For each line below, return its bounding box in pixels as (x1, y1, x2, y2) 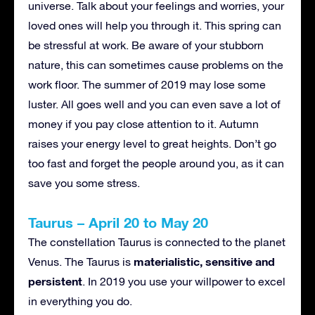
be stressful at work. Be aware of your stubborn (28, 38, 264, 51)
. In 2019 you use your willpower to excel (82, 274, 285, 288)
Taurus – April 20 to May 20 (28, 213, 212, 231)
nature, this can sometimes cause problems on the (28, 58, 283, 71)
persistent (28, 274, 82, 288)
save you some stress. (28, 176, 140, 189)
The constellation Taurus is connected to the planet (28, 235, 285, 248)
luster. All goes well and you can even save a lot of (28, 97, 281, 110)
